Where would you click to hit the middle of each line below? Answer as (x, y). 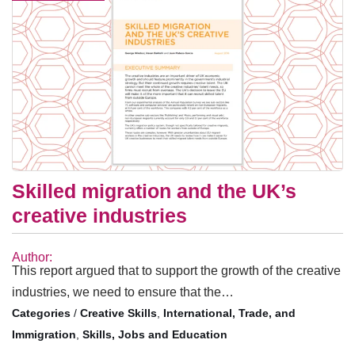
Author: (32, 258)
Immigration (44, 335)
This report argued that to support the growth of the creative (176, 271)
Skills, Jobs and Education (155, 335)
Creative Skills (118, 313)
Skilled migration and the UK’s (154, 191)
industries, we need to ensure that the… (123, 292)
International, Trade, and (229, 313)
